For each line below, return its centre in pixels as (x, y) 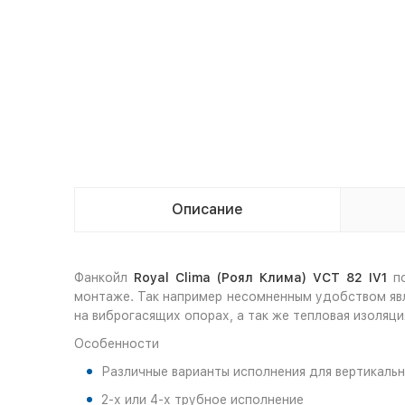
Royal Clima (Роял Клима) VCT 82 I (253, 278)
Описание (207, 209)
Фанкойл (104, 278)
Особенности (117, 344)
